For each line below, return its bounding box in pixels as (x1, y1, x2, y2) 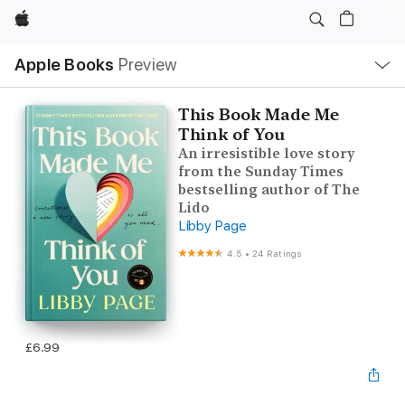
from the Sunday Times (177, 164, 344, 180)
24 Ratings (252, 248, 302, 259)
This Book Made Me (177, 105, 339, 124)
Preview (118, 54, 178, 75)
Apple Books (14, 54, 115, 75)
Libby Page (177, 218, 247, 234)
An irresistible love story (177, 146, 354, 162)
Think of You (177, 125, 286, 144)
